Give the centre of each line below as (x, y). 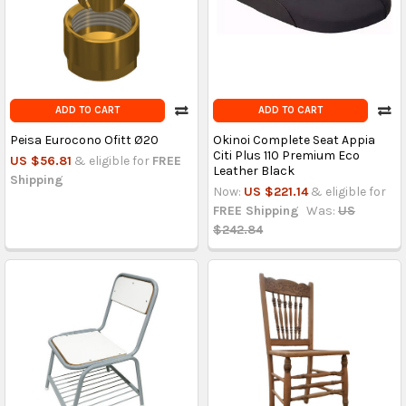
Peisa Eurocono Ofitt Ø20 (84, 140)
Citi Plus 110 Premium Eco (286, 156)
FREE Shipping (256, 211)
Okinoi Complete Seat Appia (294, 140)
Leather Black (253, 171)
